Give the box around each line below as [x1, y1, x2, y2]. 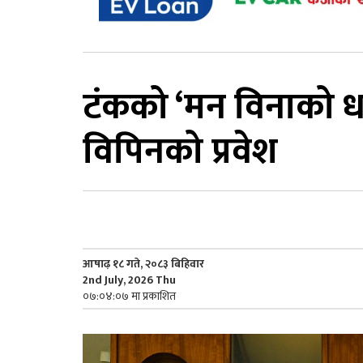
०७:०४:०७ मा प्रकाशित [83, 286, 176, 305]
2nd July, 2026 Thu [83, 270, 176, 289]
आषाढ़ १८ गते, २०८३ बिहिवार [83, 254, 204, 273]
